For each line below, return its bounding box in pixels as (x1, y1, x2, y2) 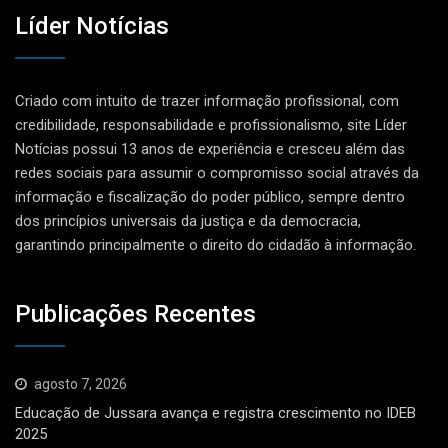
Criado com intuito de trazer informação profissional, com (15, 92, 399, 111)
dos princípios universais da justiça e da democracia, (15, 212, 361, 231)
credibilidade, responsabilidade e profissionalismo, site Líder (15, 116, 407, 135)
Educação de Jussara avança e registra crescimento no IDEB (15, 403, 416, 422)
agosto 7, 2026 (34, 375, 127, 392)
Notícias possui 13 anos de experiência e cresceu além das (15, 140, 405, 159)
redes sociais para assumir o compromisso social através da (15, 164, 419, 183)
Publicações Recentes (15, 299, 256, 328)
